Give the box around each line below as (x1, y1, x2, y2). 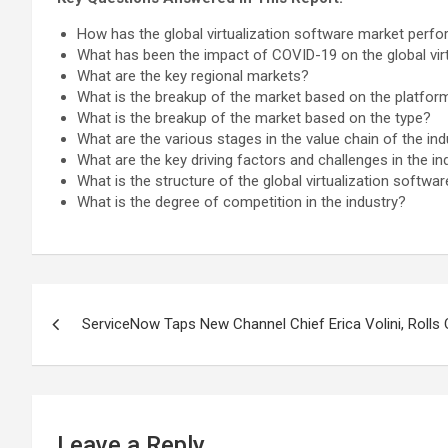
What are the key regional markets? (77, 67, 309, 85)
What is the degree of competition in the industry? (77, 193, 406, 211)
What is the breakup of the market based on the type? (77, 109, 431, 127)
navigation (31, 325, 180, 363)
